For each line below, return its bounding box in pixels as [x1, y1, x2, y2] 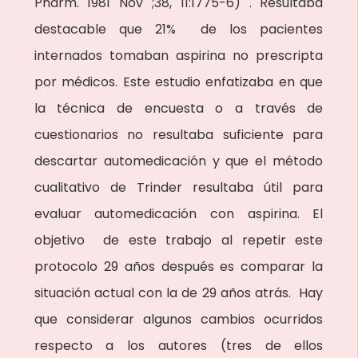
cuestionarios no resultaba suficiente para [34, 125, 324, 144]
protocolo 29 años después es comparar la [34, 257, 324, 276]
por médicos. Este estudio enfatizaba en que [34, 73, 324, 91]
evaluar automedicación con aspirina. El [34, 205, 324, 223]
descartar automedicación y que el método [34, 152, 324, 170]
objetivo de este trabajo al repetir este [34, 231, 324, 249]
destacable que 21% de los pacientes [34, 20, 324, 38]
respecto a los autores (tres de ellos [34, 336, 324, 355]
